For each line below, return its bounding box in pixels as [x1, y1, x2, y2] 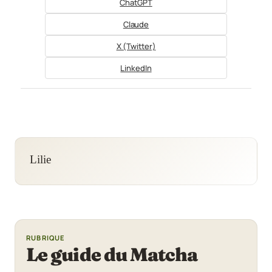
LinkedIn [120, 62, 152, 73]
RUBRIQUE [26, 233, 66, 242]
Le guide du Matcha [26, 242, 198, 266]
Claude [123, 18, 149, 30]
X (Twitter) [116, 40, 156, 52]
